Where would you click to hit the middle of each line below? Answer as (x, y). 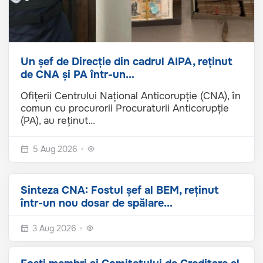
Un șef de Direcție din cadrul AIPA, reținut (127, 61)
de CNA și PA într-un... (77, 74)
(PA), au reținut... (58, 120)
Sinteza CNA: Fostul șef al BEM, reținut (120, 190)
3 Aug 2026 (54, 228)
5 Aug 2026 (55, 149)
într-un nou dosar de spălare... (97, 203)
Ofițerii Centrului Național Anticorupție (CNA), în (131, 96)
